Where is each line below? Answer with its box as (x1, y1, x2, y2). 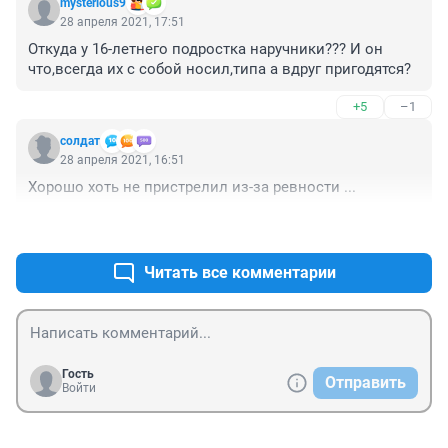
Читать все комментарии (144, 263, 336, 283)
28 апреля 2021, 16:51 (60, 153, 185, 168)
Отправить (325, 373, 406, 393)
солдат (60, 134, 100, 149)
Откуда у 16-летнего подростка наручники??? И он (28, 40, 383, 59)
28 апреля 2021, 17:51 (60, 15, 185, 30)
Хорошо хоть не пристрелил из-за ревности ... (28, 178, 356, 197)
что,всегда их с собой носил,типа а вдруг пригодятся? (28, 60, 411, 79)
